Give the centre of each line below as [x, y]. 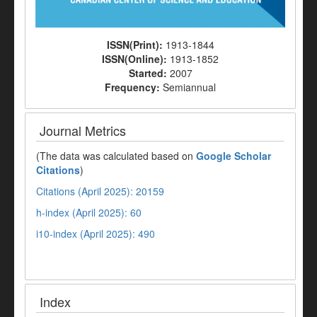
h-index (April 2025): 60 [89, 213]
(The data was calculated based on [116, 156]
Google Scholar [234, 156]
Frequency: [134, 87]
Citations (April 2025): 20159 [100, 191]
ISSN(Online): [136, 59]
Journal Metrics [83, 131]
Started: [149, 73]
